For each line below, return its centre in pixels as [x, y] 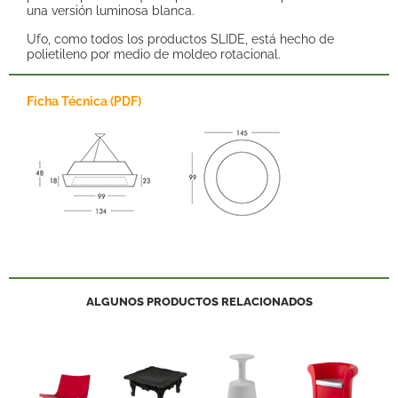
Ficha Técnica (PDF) [84, 101]
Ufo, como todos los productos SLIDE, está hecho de [180, 38]
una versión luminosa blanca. [111, 11]
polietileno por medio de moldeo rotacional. [154, 53]
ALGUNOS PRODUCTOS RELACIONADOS [199, 301]
